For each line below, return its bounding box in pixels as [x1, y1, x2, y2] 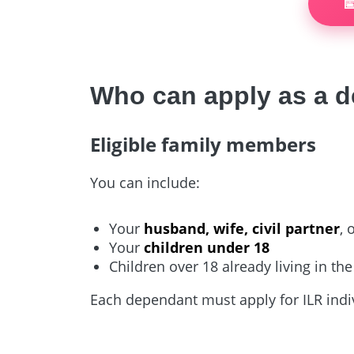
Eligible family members [90, 130, 317, 157]
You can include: [90, 172, 201, 192]
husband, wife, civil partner [144, 218, 341, 238]
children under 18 [144, 237, 270, 257]
